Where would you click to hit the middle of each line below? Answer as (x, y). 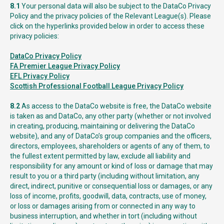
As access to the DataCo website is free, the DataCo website (116, 106)
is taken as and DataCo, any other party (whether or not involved (110, 116)
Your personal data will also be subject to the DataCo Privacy (116, 6)
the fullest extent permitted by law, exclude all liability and (100, 156)
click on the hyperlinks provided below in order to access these (107, 26)
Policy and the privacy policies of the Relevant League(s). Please (110, 16)
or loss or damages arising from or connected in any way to (103, 206)
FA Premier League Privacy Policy (65, 66)
